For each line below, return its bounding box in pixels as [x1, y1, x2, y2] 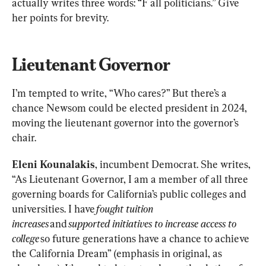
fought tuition [96, 202, 156, 216]
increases [12, 217, 49, 230]
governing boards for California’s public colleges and [12, 188, 249, 201]
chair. [12, 131, 36, 144]
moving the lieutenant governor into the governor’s [12, 116, 241, 129]
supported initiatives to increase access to [68, 217, 239, 230]
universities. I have [12, 202, 96, 216]
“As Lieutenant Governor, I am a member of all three [12, 173, 251, 186]
